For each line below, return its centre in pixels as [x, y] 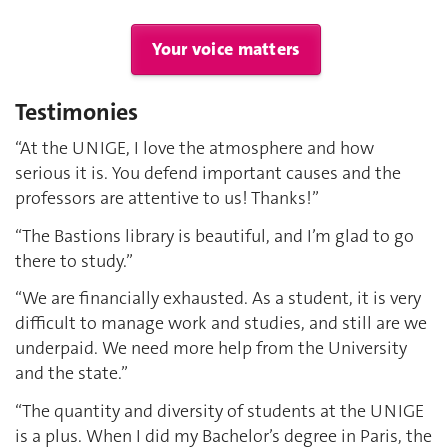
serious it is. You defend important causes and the [208, 173]
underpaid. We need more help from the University [211, 348]
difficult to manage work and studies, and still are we [221, 323]
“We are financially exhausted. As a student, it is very [218, 298]
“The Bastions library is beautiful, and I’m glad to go [214, 235]
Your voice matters [226, 48]
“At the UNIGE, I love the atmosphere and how [194, 148]
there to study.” [74, 260]
